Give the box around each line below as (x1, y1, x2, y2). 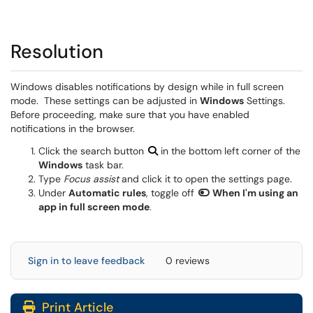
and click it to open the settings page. (122, 173, 295, 185)
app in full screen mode (38, 201, 150, 213)
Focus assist (64, 173, 122, 185)
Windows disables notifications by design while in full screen (10, 80, 284, 93)
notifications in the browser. (10, 122, 135, 135)
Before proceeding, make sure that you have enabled (10, 108, 249, 121)
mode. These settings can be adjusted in (10, 94, 200, 107)
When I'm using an (212, 187, 298, 199)
